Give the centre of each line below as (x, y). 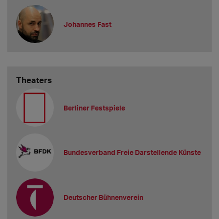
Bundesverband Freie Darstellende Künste (132, 153)
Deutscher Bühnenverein (104, 197)
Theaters (34, 80)
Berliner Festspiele (95, 108)
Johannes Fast (88, 24)
